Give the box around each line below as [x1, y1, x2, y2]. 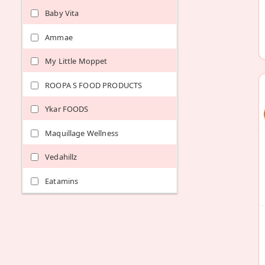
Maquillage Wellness [45, 127, 119, 138]
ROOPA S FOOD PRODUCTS [45, 79, 143, 91]
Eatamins [45, 175, 79, 186]
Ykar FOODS [45, 104, 89, 115]
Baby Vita [45, 8, 79, 19]
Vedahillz [45, 151, 77, 163]
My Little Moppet [45, 56, 108, 67]
